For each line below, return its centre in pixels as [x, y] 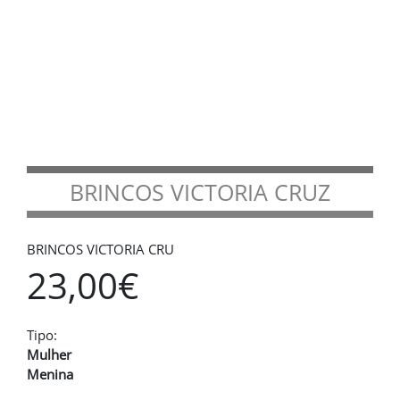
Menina [50, 374]
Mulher [49, 354]
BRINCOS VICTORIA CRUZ [200, 192]
